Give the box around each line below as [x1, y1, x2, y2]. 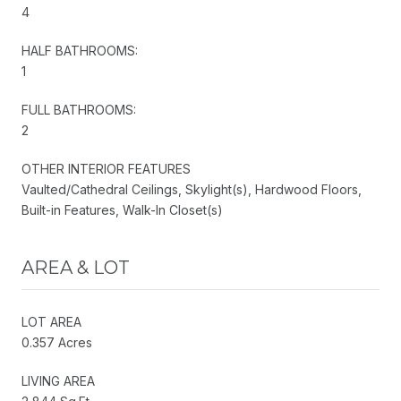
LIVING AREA [21, 372, 95, 388]
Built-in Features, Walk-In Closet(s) [21, 201, 223, 218]
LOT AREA [21, 313, 81, 329]
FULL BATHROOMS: [21, 101, 136, 117]
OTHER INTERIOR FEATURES [21, 160, 191, 176]
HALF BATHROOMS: [21, 42, 138, 58]
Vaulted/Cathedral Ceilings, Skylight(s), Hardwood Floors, [21, 181, 362, 197]
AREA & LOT [21, 256, 130, 278]
